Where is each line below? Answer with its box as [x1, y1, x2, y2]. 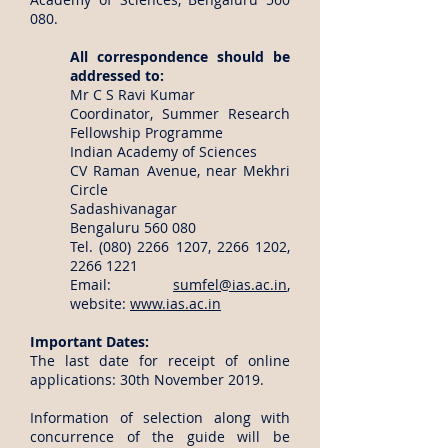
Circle [70, 180, 108, 199]
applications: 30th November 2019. [30, 370, 264, 389]
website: [70, 294, 130, 313]
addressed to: [70, 66, 164, 85]
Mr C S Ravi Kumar [70, 85, 195, 104]
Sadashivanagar [70, 199, 177, 218]
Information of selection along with [30, 408, 290, 427]
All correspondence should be [70, 47, 290, 66]
